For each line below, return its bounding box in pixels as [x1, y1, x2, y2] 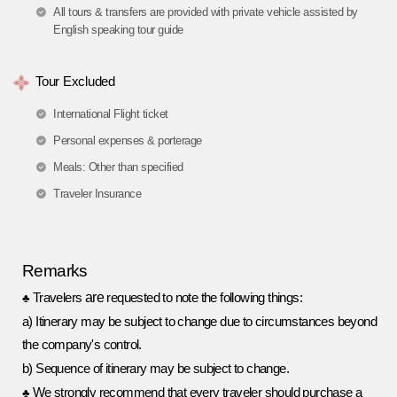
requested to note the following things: [104, 290, 303, 305]
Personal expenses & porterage [53, 133, 202, 147]
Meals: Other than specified [53, 160, 183, 174]
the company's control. [22, 337, 142, 352]
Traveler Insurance [53, 186, 141, 200]
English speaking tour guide [53, 22, 183, 36]
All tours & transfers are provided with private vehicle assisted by [53, 4, 358, 19]
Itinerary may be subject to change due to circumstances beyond [35, 314, 378, 329]
